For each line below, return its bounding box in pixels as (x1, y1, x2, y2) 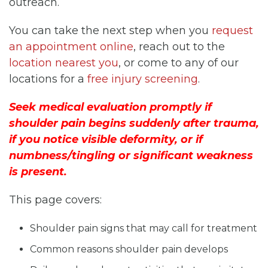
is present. (9, 165, 67, 178)
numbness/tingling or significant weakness (9, 148, 253, 162)
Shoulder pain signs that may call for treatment (30, 222, 257, 234)
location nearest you (9, 56, 118, 69)
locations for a (9, 72, 87, 86)
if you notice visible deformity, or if (9, 132, 203, 146)
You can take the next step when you (9, 23, 212, 37)
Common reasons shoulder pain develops (30, 243, 228, 255)
